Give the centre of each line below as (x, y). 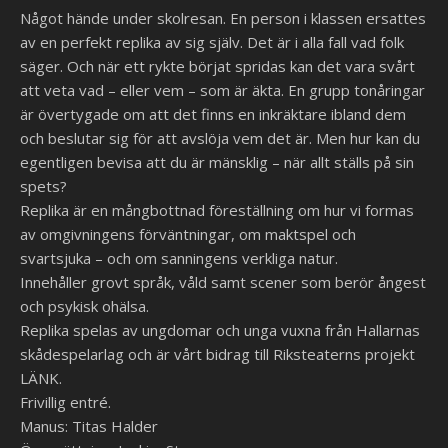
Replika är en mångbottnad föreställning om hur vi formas (217, 210)
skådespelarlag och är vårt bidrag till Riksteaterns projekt (217, 354)
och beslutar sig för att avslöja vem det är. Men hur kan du (220, 138)
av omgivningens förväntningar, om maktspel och (188, 234)
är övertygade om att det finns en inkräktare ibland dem (213, 114)
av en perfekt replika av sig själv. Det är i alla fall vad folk (212, 42)
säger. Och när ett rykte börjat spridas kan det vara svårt (217, 66)
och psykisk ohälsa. (84, 306)
